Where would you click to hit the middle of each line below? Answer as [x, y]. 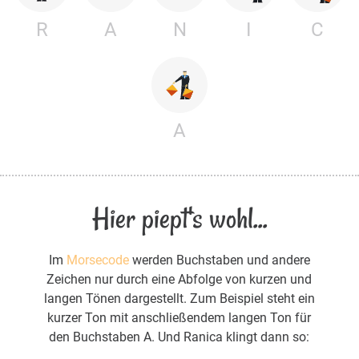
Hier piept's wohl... [179, 218]
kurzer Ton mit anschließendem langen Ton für [179, 317]
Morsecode [97, 260]
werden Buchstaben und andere [219, 260]
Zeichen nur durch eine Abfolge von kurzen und [179, 279]
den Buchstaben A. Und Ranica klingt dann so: [179, 337]
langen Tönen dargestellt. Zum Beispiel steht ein [179, 298]
